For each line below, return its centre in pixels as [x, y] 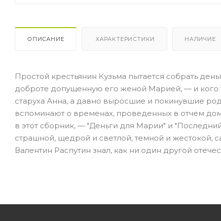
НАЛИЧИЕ [200, 39]
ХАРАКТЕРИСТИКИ [125, 39]
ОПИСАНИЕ [46, 39]
